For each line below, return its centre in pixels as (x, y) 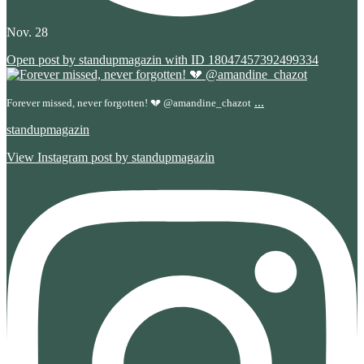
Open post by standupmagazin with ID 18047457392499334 (162, 60)
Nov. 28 (27, 32)
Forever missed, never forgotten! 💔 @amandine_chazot (129, 103)
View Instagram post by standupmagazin (110, 158)
